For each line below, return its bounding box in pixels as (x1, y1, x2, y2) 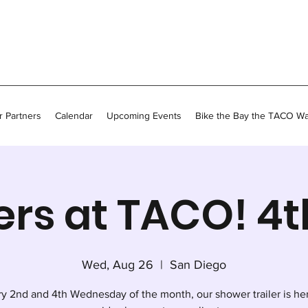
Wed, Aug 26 (82, 258, 153, 272)
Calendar (55, 110, 93, 121)
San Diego (170, 258, 226, 272)
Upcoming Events (107, 110, 181, 121)
